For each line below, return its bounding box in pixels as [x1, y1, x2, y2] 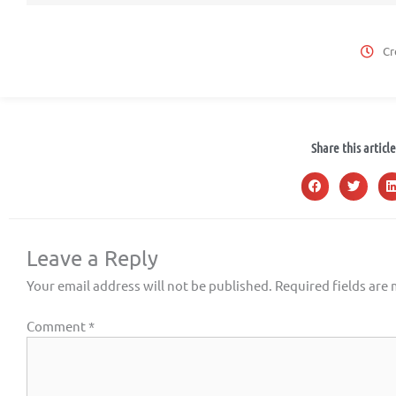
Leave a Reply [27, 244, 158, 270]
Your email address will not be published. [27, 276, 272, 293]
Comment [27, 317, 88, 335]
